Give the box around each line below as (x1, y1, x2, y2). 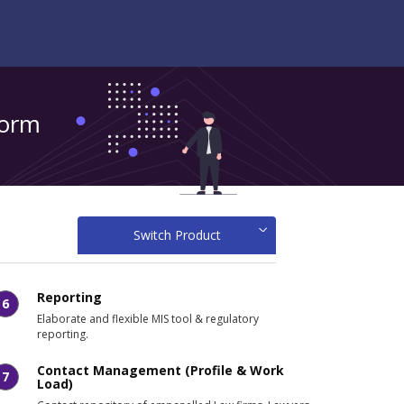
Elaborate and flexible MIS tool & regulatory (37, 311, 259, 326)
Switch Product (133, 226, 221, 243)
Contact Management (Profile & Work (37, 362, 284, 379)
